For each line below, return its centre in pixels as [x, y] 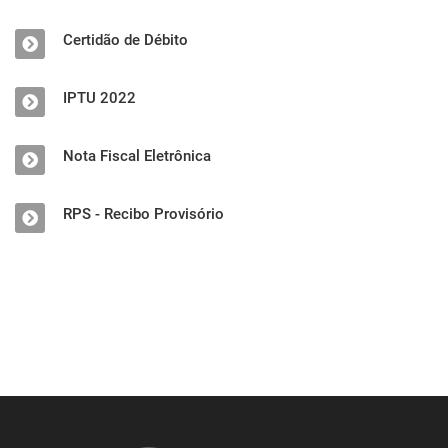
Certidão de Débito [125, 39]
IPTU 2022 [99, 97]
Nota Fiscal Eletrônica [137, 155]
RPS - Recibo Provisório [143, 213]
